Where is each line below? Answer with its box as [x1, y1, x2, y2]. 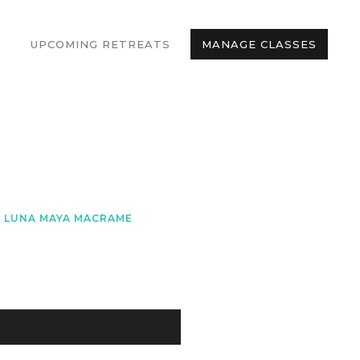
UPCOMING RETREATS [31, 38, 170, 51]
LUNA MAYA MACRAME [4, 212, 133, 224]
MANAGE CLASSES [202, 38, 317, 51]
